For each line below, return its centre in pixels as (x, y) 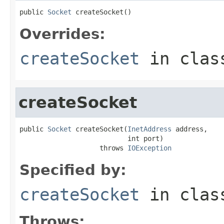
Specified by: (73, 170)
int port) (91, 138)
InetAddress (149, 129)
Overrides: (62, 34)
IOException (149, 148)
